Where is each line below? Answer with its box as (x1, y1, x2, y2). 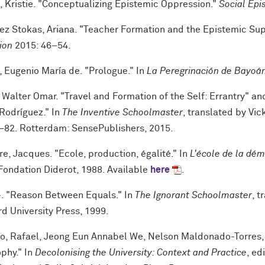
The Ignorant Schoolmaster (135, 190, 252, 201)
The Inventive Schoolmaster (62, 108, 183, 118)
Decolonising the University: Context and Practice (35, 248, 247, 258)
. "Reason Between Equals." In (1, 190, 135, 201)
